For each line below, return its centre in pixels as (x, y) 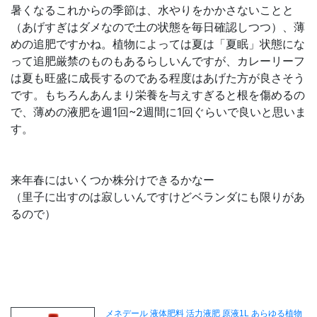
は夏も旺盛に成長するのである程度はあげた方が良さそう (158, 78)
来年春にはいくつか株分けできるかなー (113, 180)
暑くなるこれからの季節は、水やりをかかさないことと (152, 10)
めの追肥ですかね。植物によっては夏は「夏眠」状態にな (158, 44)
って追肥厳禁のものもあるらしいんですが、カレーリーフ (158, 61)
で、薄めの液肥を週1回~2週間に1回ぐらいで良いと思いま (158, 112)
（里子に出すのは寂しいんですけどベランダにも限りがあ (158, 197)
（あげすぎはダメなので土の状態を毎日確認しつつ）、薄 (158, 27)
